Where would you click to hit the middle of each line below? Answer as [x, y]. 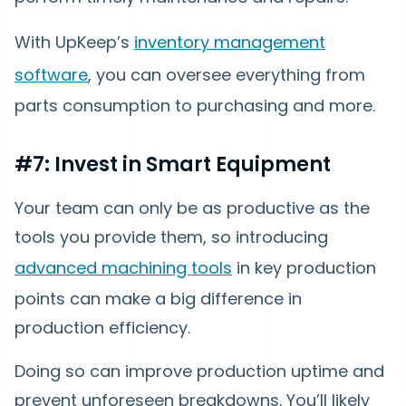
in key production [304, 267]
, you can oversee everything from [227, 74]
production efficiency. [105, 327]
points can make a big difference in [158, 298]
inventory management [230, 42]
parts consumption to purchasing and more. [195, 105]
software [51, 74]
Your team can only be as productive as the [192, 208]
